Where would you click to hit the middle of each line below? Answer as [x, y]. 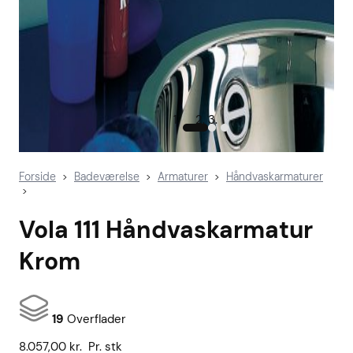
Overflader [95, 320]
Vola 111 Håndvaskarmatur [166, 230]
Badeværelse [107, 176]
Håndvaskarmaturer [275, 176]
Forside [37, 176]
